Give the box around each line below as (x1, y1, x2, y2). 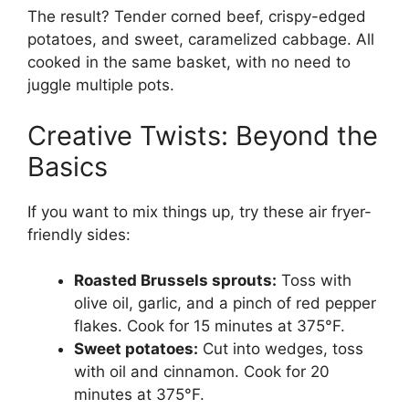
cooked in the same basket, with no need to (27, 53, 351, 72)
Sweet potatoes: (74, 340, 198, 359)
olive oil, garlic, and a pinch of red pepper (74, 294, 376, 313)
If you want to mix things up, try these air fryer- (27, 202, 372, 221)
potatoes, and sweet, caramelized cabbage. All (27, 30, 374, 49)
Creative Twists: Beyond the (27, 119, 378, 152)
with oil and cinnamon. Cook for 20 (74, 362, 330, 382)
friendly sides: (27, 225, 131, 244)
